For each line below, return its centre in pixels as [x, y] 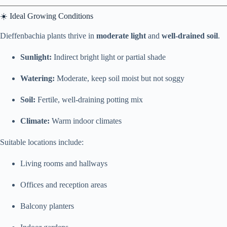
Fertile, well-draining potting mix [89, 100]
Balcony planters [47, 206]
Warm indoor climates [86, 121]
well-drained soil [190, 36]
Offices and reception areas [64, 185]
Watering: [37, 79]
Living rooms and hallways [64, 164]
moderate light [121, 36]
